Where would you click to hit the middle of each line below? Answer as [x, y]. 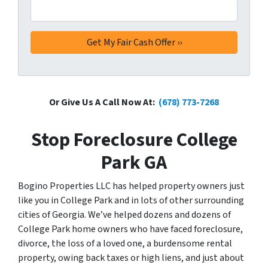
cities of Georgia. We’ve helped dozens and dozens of [124, 215]
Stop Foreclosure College [134, 140]
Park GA [134, 163]
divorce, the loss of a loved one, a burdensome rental [125, 244]
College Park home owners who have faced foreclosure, [130, 229]
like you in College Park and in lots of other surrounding [131, 201]
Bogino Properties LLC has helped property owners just [131, 186]
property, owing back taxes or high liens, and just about [131, 258]
